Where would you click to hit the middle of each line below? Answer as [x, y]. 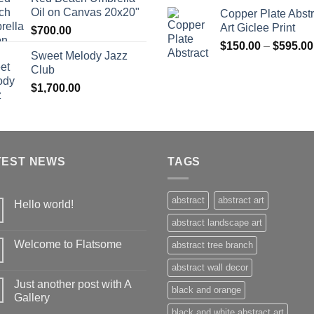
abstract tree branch [212, 245]
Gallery [32, 298]
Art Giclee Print [258, 27]
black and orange [206, 290]
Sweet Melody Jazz [79, 55]
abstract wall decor [210, 268]
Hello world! [44, 205]
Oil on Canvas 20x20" [85, 12]
